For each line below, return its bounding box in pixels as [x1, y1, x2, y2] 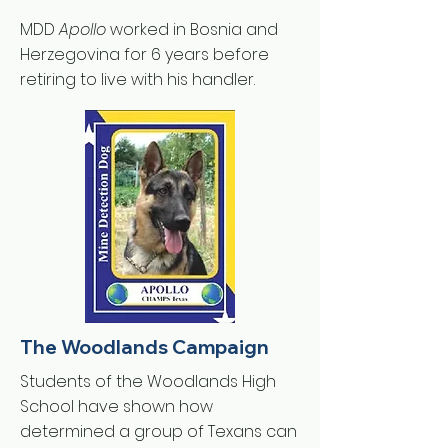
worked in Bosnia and [106, 18, 278, 41]
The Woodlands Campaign [20, 335, 269, 359]
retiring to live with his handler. [20, 68, 255, 91]
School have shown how [20, 395, 213, 418]
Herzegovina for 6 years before [20, 43, 269, 66]
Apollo [59, 18, 106, 41]
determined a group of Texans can [20, 420, 297, 443]
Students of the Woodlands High [20, 370, 276, 393]
